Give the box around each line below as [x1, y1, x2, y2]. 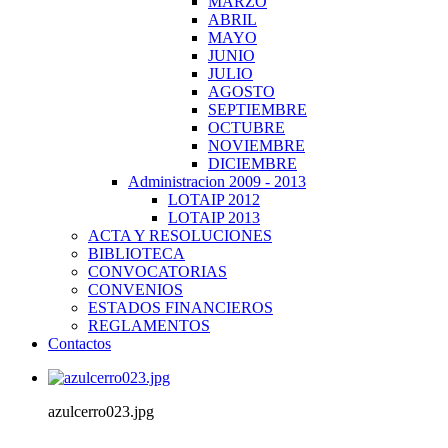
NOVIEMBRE [208, 137, 305, 154]
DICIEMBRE [208, 155, 297, 172]
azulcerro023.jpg [48, 403, 154, 420]
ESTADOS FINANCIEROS [88, 299, 273, 316]
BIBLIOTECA [88, 245, 185, 262]
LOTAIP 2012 [168, 191, 260, 208]
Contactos [48, 335, 111, 352]
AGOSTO [208, 83, 275, 100]
